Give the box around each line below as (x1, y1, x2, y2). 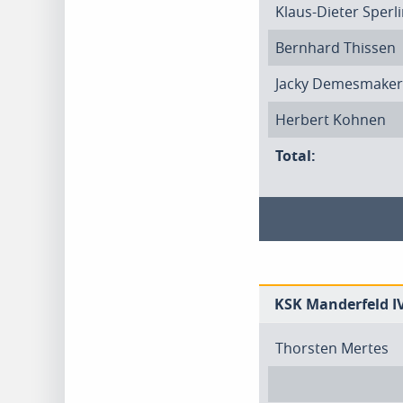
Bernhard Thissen (275, 38, 396, 58)
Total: (275, 146, 316, 166)
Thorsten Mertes (275, 338, 389, 358)
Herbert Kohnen (275, 110, 386, 130)
